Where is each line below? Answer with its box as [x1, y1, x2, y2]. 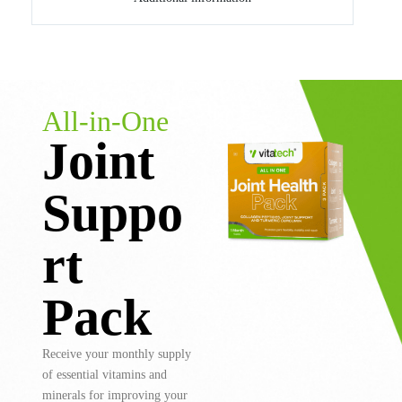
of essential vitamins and [41, 367, 167, 381]
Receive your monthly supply [41, 346, 191, 361]
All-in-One [41, 104, 169, 137]
